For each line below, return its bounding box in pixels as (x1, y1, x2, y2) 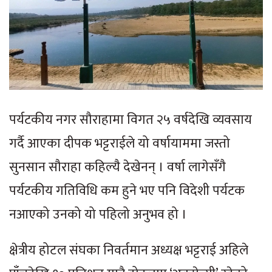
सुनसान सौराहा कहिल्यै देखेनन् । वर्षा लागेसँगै (9, 156, 226, 179)
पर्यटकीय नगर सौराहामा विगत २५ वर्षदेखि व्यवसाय (9, 109, 252, 132)
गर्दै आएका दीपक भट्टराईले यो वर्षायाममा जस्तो (9, 132, 230, 155)
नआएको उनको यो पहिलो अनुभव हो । (9, 203, 187, 226)
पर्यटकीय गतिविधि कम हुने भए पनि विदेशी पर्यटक (9, 180, 245, 203)
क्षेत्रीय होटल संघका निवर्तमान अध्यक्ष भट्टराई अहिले (9, 239, 248, 262)
